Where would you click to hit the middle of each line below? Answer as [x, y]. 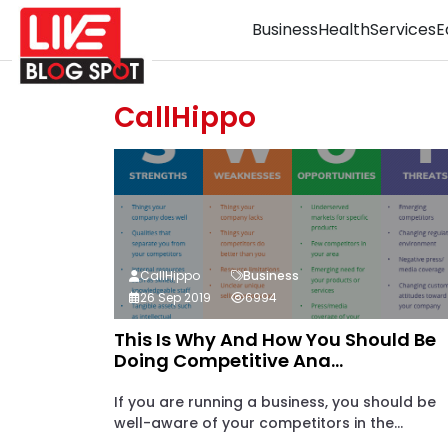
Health [344, 29]
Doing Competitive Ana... [228, 360]
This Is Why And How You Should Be [275, 339]
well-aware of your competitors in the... [258, 423]
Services [403, 29]
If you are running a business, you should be [275, 402]
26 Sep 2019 [175, 297]
